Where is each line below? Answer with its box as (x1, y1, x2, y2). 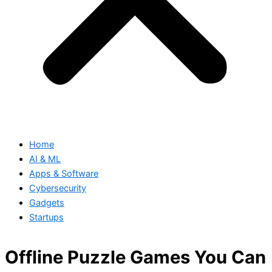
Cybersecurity (29, 182, 86, 194)
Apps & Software (29, 168, 98, 179)
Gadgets (29, 197, 64, 208)
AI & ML (29, 153, 61, 165)
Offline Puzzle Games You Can (5, 246, 266, 268)
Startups (29, 211, 64, 223)
